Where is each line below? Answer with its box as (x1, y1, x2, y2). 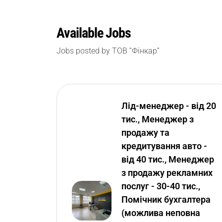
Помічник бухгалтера (121, 194, 211, 205)
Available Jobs (56, 25, 131, 41)
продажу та (121, 127, 169, 138)
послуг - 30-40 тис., (121, 181, 200, 191)
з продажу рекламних (121, 167, 213, 178)
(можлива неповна (121, 208, 200, 218)
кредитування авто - (121, 141, 207, 151)
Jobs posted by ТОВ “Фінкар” (56, 46, 160, 55)
